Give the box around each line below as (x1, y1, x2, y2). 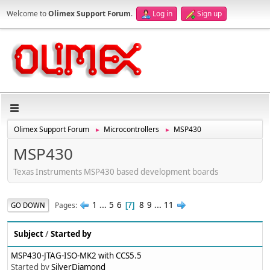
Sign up (197, 8, 222, 19)
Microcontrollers (104, 124, 159, 134)
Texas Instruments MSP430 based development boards (13, 166, 218, 177)
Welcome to (7, 8, 48, 19)
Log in (152, 8, 172, 19)
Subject (14, 228, 43, 240)
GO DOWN (11, 200, 45, 210)
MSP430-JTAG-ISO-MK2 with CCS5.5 (11, 250, 142, 262)
